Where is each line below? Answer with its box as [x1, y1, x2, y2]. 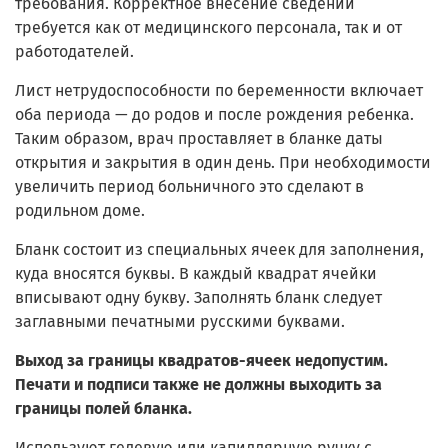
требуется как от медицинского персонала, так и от [15, 18, 402, 38]
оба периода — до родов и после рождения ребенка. [15, 105, 414, 125]
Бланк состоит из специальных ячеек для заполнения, [15, 240, 424, 260]
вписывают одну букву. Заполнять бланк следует [15, 288, 382, 308]
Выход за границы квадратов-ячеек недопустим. [15, 351, 388, 371]
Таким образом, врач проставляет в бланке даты [15, 129, 383, 149]
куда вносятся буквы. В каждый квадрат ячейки [15, 264, 377, 284]
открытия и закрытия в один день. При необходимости [15, 153, 431, 173]
